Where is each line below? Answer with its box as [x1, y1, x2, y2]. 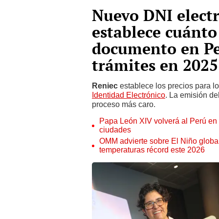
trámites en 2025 [92, 55, 218, 75]
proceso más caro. [92, 100, 155, 109]
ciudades [99, 125, 131, 134]
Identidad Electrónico [92, 90, 165, 100]
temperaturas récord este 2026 [99, 145, 205, 154]
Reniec [92, 81, 120, 90]
